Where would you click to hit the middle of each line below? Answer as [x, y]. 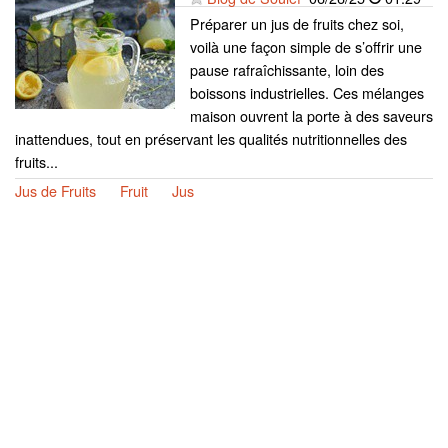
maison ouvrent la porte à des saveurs [311, 115]
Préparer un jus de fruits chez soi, [297, 23]
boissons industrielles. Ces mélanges [307, 92]
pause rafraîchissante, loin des [287, 69]
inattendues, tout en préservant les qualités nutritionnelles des [211, 138]
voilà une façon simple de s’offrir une [306, 46]
